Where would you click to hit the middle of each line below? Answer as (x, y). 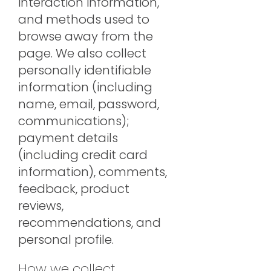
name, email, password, (89, 104)
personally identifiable (85, 70)
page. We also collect (82, 53)
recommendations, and (90, 223)
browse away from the (86, 36)
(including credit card (83, 155)
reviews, (41, 206)
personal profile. (66, 240)
